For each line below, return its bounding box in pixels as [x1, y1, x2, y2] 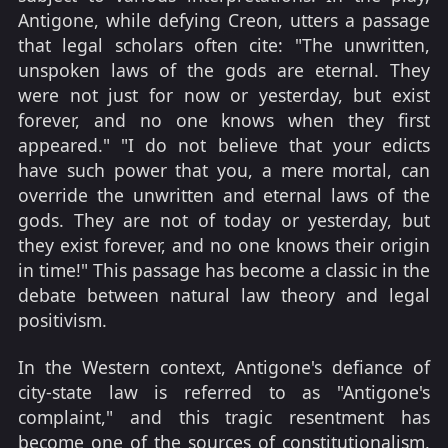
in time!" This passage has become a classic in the [18, 257, 430, 282]
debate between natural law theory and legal [18, 282, 430, 307]
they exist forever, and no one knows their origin [18, 232, 430, 257]
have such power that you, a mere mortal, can [18, 157, 430, 182]
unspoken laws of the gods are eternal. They [18, 57, 430, 82]
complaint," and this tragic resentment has [18, 405, 430, 430]
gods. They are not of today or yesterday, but [18, 207, 430, 232]
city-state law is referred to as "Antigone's [18, 380, 430, 405]
